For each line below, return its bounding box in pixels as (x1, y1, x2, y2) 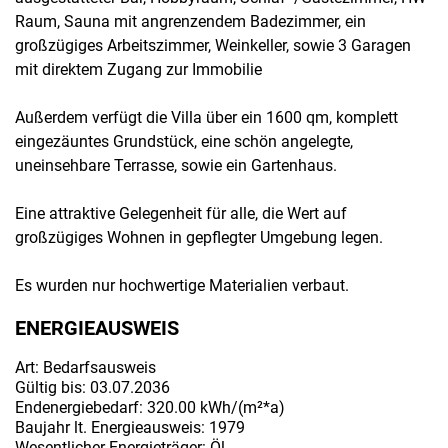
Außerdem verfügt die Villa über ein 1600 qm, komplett (15, 108, 398, 127)
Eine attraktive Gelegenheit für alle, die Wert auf (15, 204, 347, 223)
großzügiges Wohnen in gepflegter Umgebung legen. (15, 228, 383, 247)
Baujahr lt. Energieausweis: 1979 (15, 418, 245, 437)
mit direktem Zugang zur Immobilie (15, 60, 262, 79)
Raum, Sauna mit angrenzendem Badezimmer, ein (15, 12, 366, 31)
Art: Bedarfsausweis (15, 358, 156, 377)
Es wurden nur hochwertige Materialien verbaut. (15, 276, 349, 295)
